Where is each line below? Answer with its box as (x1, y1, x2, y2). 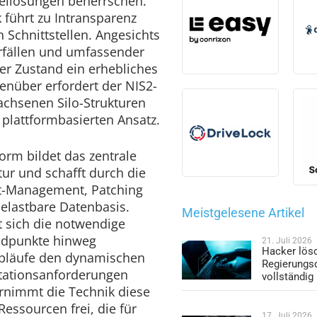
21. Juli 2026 (262, 236, 313, 246)
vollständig (262, 270, 314, 284)
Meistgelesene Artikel (182, 204, 305, 220)
